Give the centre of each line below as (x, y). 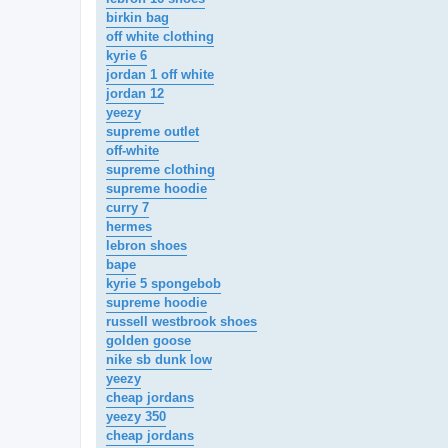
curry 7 (127, 208)
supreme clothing (160, 170)
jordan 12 (135, 94)
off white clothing (160, 37)
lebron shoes (146, 246)
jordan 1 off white (160, 75)
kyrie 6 (126, 56)
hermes (129, 227)
